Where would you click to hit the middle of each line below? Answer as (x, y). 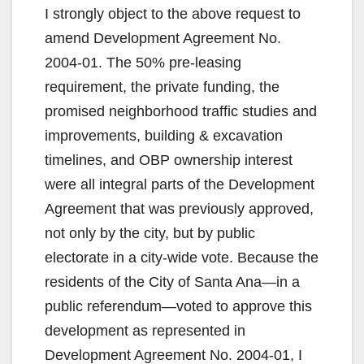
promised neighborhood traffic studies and (181, 112)
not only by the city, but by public (150, 234)
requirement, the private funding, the (162, 87)
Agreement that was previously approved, (179, 209)
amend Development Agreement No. (163, 39)
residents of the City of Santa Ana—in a (172, 282)
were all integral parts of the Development (180, 185)
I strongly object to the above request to (173, 14)
